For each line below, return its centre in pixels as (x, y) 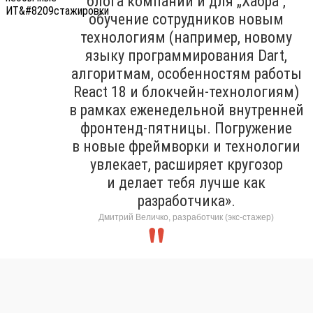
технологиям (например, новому (186, 37)
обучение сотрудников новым (186, 19)
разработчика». (186, 201)
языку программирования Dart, (186, 55)
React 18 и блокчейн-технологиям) (186, 92)
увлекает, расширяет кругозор (186, 164)
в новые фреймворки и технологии (186, 146)
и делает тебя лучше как (186, 182)
